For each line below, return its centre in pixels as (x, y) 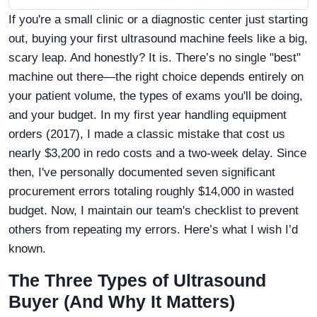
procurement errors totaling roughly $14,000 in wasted (151, 191)
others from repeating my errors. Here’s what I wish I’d (153, 229)
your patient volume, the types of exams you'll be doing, (156, 96)
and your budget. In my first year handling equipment (148, 115)
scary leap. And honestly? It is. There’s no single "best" (155, 57)
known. (27, 248)
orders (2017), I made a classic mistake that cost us (147, 134)
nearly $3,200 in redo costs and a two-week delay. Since (157, 153)
